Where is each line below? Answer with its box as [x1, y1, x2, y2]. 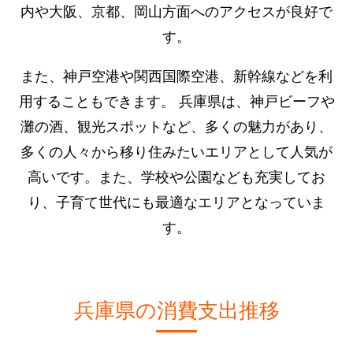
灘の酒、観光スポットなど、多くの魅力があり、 [20, 114, 333, 136]
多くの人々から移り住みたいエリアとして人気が [20, 139, 333, 161]
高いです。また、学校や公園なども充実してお [28, 165, 325, 186]
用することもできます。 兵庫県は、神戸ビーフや [18, 89, 335, 110]
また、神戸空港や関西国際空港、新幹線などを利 [20, 64, 333, 85]
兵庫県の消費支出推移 [73, 293, 280, 323]
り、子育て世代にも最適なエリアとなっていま [28, 190, 325, 211]
